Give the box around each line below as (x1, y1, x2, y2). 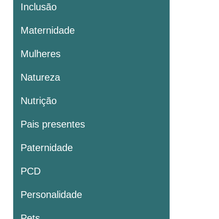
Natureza (21, 71, 60, 83)
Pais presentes (21, 118, 85, 130)
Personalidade (21, 189, 82, 200)
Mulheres (21, 48, 61, 59)
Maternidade (21, 24, 75, 36)
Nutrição (21, 95, 57, 106)
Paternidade (21, 142, 73, 153)
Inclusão (21, 1, 57, 12)
